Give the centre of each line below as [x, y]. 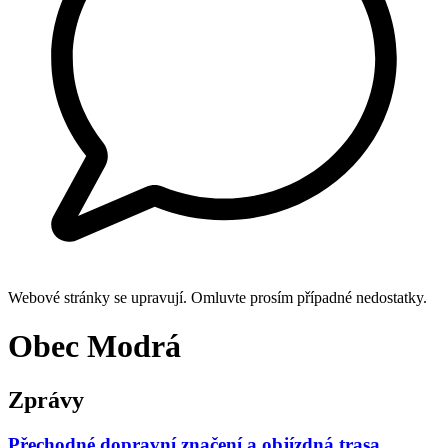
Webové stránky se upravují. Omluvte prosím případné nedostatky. [217, 297]
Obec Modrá [94, 346]
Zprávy [46, 399]
